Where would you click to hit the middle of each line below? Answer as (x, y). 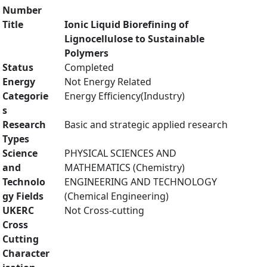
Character (26, 253)
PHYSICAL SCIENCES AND (120, 153)
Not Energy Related (108, 82)
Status (18, 67)
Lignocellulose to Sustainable (134, 39)
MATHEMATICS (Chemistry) (125, 167)
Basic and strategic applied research (146, 125)
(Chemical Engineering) (117, 196)
